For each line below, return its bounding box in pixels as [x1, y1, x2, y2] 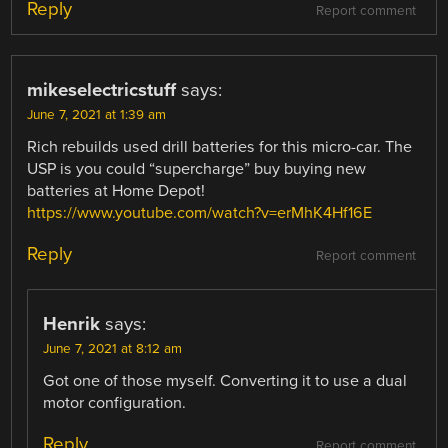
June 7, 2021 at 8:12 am [43, 340, 183, 357]
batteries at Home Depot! [27, 180, 206, 201]
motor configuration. [43, 392, 187, 413]
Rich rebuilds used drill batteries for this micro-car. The [27, 136, 413, 157]
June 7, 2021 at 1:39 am [27, 106, 167, 123]
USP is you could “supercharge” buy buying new [27, 158, 367, 179]
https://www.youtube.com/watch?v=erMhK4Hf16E [27, 202, 373, 223]
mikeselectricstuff [27, 78, 177, 101]
